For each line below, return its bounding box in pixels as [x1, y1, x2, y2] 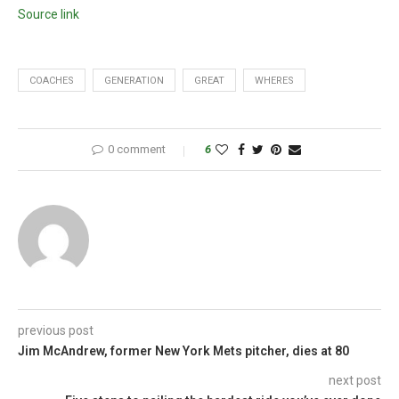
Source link [18, 7, 79, 22]
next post [329, 373, 381, 388]
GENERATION [104, 75, 164, 87]
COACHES [29, 75, 74, 87]
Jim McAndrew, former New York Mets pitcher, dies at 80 [18, 344, 349, 359]
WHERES [255, 75, 294, 87]
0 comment [107, 142, 166, 157]
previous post [18, 323, 94, 338]
